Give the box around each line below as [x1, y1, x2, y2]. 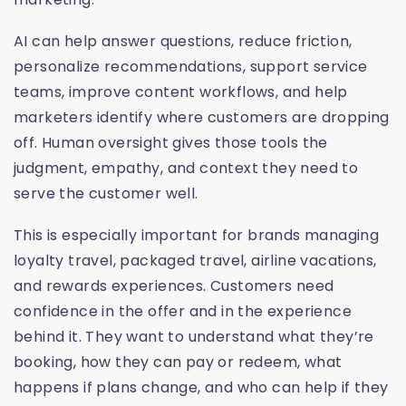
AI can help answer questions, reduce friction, [14, 31, 353, 53]
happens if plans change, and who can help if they [14, 377, 389, 399]
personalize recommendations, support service [14, 56, 368, 78]
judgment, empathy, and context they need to [14, 158, 359, 179]
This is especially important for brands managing [14, 225, 380, 246]
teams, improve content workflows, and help [14, 82, 348, 103]
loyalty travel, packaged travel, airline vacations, [14, 250, 377, 272]
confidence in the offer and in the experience [14, 301, 352, 323]
